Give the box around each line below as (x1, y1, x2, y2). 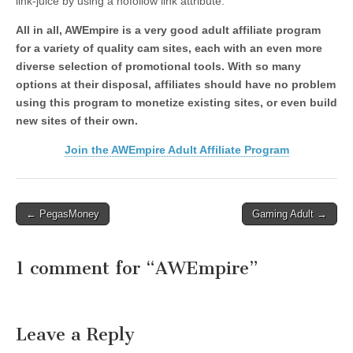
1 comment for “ (16, 257, 155, 279)
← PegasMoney (26, 207, 99, 220)
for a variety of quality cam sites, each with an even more (16, 41, 322, 54)
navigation (15, 225, 87, 241)
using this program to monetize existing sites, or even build (16, 95, 337, 109)
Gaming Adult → (252, 207, 327, 220)
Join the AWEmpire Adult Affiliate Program (64, 143, 289, 156)
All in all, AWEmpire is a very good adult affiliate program (16, 23, 321, 36)
